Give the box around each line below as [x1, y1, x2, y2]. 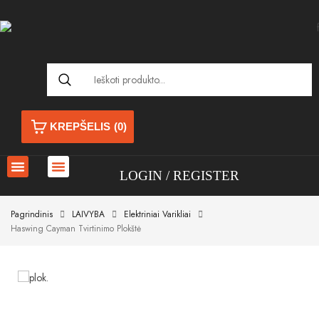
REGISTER [173, 167, 240, 183]
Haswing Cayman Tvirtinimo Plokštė [11, 221, 141, 235]
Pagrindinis [11, 207, 53, 221]
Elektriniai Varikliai [124, 207, 191, 221]
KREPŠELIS [50, 120, 110, 133]
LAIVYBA [72, 207, 105, 221]
